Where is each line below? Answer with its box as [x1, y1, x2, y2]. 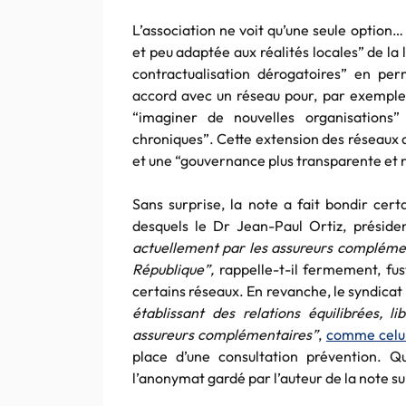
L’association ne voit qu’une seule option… [132, 21, 403, 39]
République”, [132, 260, 214, 278]
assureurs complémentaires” [132, 325, 319, 343]
